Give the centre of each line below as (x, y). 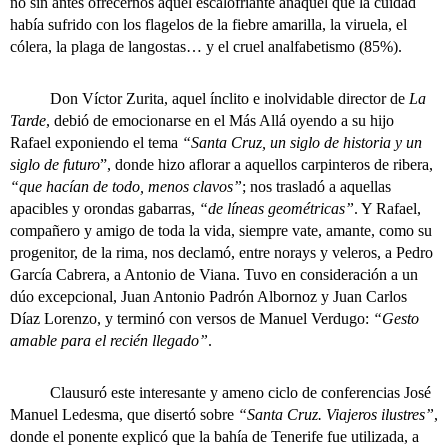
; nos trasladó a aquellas (316, 186)
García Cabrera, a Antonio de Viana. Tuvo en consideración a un (214, 274)
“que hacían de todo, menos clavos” (126, 186)
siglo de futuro (55, 164)
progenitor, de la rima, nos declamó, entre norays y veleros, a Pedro (221, 252)
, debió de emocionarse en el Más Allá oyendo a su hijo (220, 120)
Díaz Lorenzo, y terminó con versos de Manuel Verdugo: (191, 318)
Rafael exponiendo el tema (96, 142)
